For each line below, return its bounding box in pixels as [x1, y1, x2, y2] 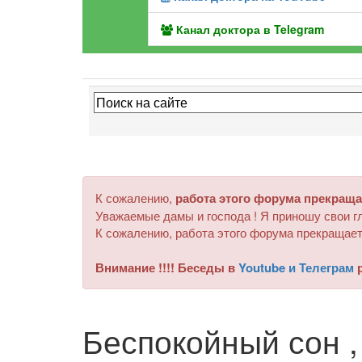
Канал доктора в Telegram [173, 20, 325, 37]
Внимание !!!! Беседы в [95, 259, 238, 276]
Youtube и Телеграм [238, 259, 354, 276]
